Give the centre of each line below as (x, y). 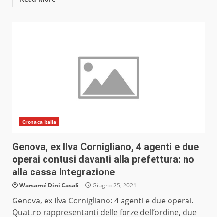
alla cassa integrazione (63, 172)
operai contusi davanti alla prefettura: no (103, 160)
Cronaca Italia (39, 122)
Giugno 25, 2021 (114, 186)
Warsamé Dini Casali (49, 186)
